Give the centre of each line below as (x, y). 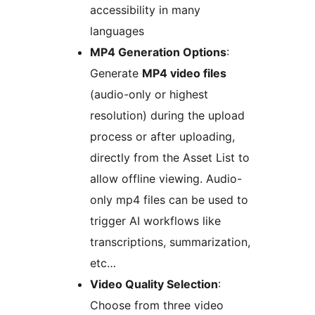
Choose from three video (157, 305)
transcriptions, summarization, (170, 242)
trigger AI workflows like (155, 220)
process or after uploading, (162, 136)
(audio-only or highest (149, 94)
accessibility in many (145, 9)
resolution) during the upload (167, 115)
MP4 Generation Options (158, 52)
